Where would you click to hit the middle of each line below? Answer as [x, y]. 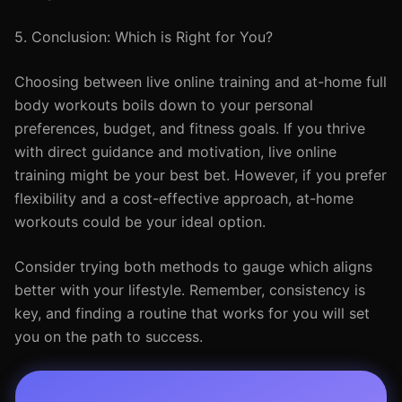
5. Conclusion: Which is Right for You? [144, 37]
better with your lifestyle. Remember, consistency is [190, 290]
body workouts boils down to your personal [164, 105]
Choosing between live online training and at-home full [201, 82]
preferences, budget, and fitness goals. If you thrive [190, 128]
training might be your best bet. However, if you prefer [201, 175]
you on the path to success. [109, 336]
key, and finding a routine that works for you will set [192, 313]
